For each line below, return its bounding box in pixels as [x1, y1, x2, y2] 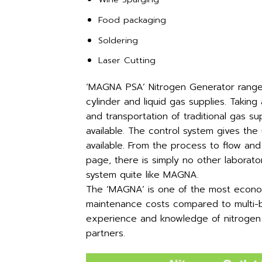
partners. [86, 226, 125, 241]
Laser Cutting [98, 54, 156, 67]
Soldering [98, 33, 138, 47]
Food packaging [98, 13, 166, 27]
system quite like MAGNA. [86, 168, 199, 182]
